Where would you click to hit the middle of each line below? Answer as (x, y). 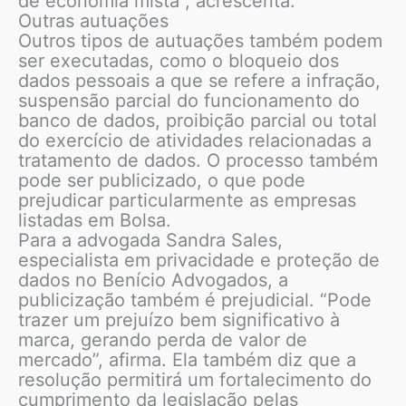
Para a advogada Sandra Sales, (150, 241)
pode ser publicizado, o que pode (162, 181)
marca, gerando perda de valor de (163, 340)
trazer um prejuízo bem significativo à (179, 320)
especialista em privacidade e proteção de (199, 261)
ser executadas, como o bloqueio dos (179, 61)
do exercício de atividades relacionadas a (195, 141)
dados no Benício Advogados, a (153, 280)
